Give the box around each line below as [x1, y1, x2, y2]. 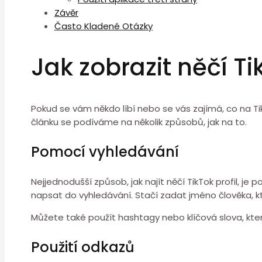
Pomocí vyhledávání [31, 142, 179, 162]
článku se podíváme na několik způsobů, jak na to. [31, 116, 247, 129]
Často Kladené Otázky [54, 20, 153, 32]
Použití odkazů [31, 237, 135, 257]
